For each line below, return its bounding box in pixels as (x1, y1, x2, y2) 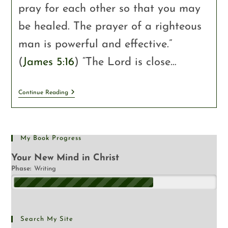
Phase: (11, 165, 32, 172)
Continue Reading (18, 89, 68, 96)
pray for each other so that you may (18, 3, 201, 15)
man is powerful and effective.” (18, 38, 172, 50)
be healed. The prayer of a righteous (18, 20, 202, 33)
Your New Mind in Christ (11, 153, 120, 163)
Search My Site (20, 215, 74, 222)
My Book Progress (20, 134, 82, 141)
